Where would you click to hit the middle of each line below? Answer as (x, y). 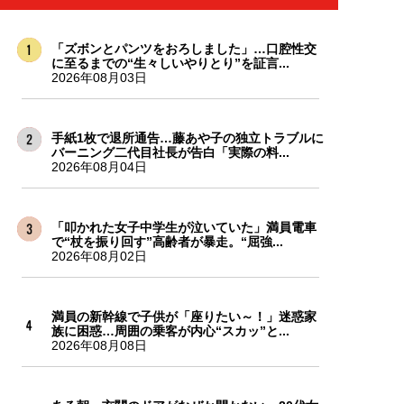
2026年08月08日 (99, 345)
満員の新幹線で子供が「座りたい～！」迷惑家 (184, 317)
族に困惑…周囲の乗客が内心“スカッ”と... (170, 331)
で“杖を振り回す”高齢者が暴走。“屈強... (167, 242)
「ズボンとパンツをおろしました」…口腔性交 (184, 49)
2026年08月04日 (99, 167)
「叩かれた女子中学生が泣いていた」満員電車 (184, 227)
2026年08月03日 (99, 78)
